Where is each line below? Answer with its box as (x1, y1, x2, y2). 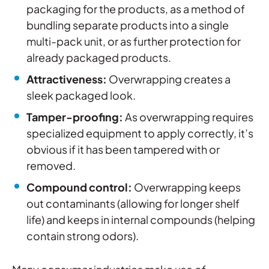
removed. (26, 159, 76, 173)
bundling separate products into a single (26, 18, 229, 32)
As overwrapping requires (123, 110, 253, 124)
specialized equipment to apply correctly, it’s (26, 126, 253, 141)
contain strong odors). (26, 229, 139, 243)
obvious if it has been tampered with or (26, 142, 220, 157)
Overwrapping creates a (109, 72, 231, 86)
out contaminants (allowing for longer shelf (26, 196, 240, 211)
